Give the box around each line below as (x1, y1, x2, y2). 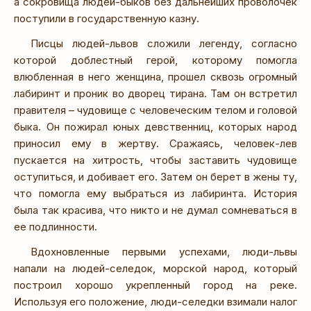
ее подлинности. (14, 219, 97, 233)
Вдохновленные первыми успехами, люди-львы (31, 244, 297, 258)
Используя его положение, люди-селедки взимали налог (14, 294, 297, 308)
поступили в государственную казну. (14, 11, 199, 25)
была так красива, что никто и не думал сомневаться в (14, 203, 297, 217)
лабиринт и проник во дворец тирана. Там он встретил (14, 86, 297, 100)
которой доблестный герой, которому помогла (14, 53, 297, 67)
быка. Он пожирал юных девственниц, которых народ (14, 119, 297, 133)
